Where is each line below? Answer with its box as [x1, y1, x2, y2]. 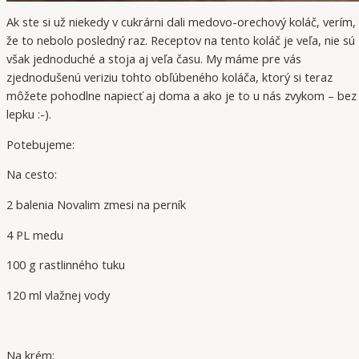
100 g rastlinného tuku [6, 256, 125, 273]
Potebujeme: [6, 135, 75, 152]
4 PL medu [6, 226, 63, 243]
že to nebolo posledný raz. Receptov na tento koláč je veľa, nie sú [6, 32, 355, 49]
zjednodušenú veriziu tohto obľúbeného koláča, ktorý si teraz [6, 69, 333, 86]
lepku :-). [6, 106, 51, 123]
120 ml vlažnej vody [6, 286, 110, 303]
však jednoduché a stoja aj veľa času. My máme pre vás [6, 50, 301, 67]
